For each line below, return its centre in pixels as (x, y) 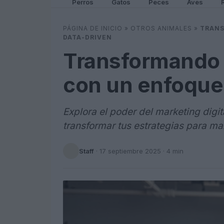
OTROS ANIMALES (161, 28)
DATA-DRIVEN (87, 37)
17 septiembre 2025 (130, 151)
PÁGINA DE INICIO (93, 28)
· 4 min (172, 151)
